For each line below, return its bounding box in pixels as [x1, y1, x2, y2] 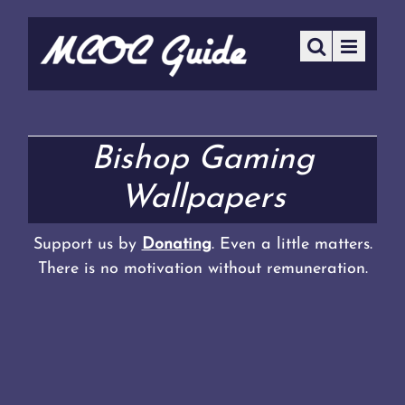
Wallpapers [119, 183, 286, 216]
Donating [141, 236, 212, 254]
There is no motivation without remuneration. [37, 260, 368, 278]
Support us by [33, 236, 142, 254]
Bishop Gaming [90, 144, 315, 177]
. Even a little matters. [211, 236, 372, 254]
